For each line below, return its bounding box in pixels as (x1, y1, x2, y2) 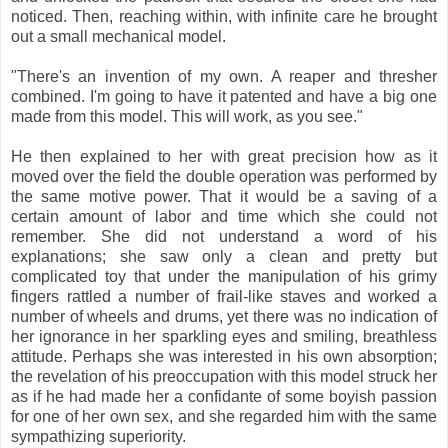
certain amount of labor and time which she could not (11, 207, 437, 225)
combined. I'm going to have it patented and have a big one (11, 87, 437, 105)
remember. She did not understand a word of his (11, 227, 437, 245)
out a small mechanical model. (11, 27, 226, 45)
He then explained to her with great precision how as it (11, 147, 437, 165)
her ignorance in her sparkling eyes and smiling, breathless (11, 327, 437, 345)
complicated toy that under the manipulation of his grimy (11, 267, 437, 285)
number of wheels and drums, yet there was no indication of (11, 307, 437, 325)
